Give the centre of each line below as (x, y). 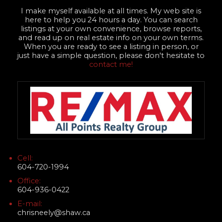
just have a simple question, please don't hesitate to (111, 55)
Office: (29, 181)
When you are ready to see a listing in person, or (111, 46)
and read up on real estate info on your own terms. (111, 37)
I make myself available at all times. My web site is (111, 11)
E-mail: (30, 204)
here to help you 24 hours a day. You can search (111, 20)
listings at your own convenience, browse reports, (111, 28)
